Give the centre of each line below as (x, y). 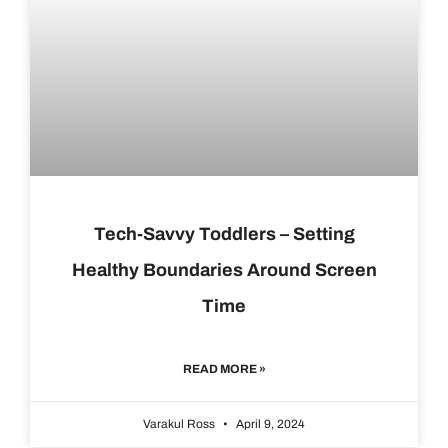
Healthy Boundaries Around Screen (224, 270)
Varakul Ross (180, 424)
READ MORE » (224, 369)
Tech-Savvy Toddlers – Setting (224, 234)
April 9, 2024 (269, 424)
